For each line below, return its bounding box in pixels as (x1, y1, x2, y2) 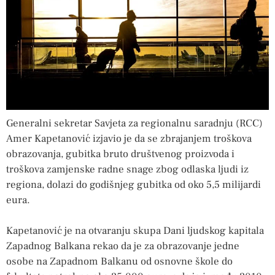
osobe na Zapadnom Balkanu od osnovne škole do (6, 255, 233, 269)
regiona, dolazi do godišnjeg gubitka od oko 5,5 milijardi (6, 177, 261, 192)
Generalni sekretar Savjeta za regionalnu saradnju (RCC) (6, 116, 263, 130)
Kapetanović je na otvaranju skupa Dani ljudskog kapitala (6, 224, 264, 238)
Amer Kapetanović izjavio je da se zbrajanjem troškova (6, 131, 252, 145)
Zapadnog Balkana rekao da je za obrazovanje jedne (6, 239, 239, 254)
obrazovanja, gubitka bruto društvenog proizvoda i (6, 147, 234, 161)
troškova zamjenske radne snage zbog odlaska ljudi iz (6, 162, 249, 176)
